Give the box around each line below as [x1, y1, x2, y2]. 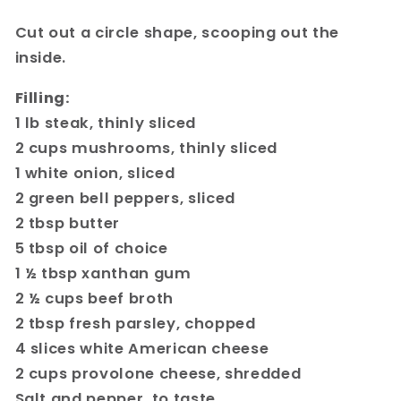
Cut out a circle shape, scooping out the [14, 22, 339, 44]
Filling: [14, 87, 71, 108]
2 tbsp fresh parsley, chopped [14, 312, 256, 334]
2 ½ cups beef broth [14, 287, 175, 309]
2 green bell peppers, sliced [14, 187, 235, 209]
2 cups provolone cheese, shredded [14, 363, 302, 384]
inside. [14, 47, 67, 69]
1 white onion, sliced [14, 162, 175, 183]
